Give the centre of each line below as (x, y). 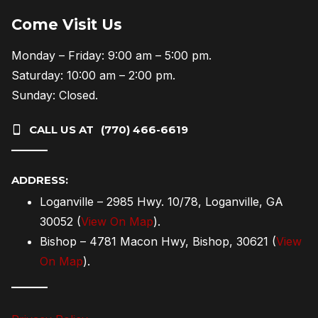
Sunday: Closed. (55, 95)
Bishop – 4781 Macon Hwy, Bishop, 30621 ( (158, 242)
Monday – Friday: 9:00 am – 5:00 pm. (111, 56)
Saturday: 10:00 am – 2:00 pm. (93, 76)
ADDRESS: (40, 180)
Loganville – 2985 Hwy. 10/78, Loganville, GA (161, 202)
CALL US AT (61, 130)
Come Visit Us (67, 25)
